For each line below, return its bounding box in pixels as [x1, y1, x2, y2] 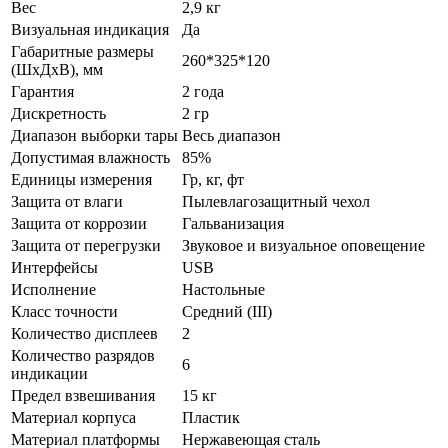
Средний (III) [182, 302, 272, 320]
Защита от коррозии [11, 214, 147, 232]
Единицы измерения [11, 170, 152, 188]
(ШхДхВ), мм [11, 60, 103, 78]
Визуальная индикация [11, 20, 169, 38]
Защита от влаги [11, 192, 123, 210]
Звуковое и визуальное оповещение [182, 236, 425, 254]
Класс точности [11, 302, 118, 320]
